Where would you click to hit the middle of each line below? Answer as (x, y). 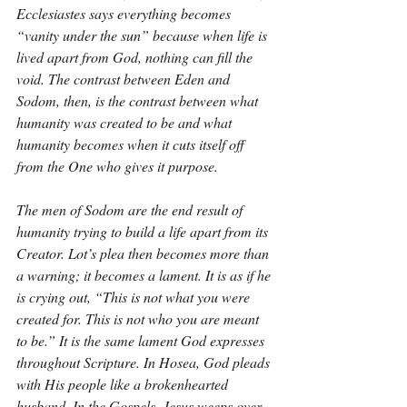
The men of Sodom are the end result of (131, 209)
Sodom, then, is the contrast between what (139, 100)
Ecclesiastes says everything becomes (125, 13)
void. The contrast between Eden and (125, 79)
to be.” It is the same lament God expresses (142, 340)
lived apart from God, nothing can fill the (136, 57)
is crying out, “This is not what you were (135, 297)
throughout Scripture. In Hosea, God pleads (145, 362)
